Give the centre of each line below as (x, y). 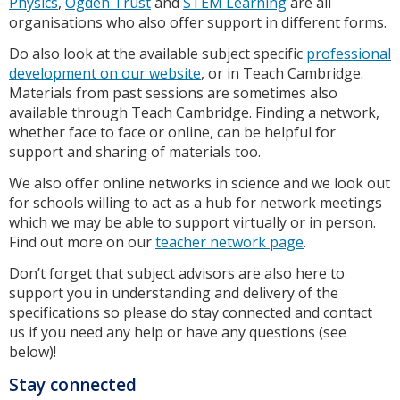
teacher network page (229, 242)
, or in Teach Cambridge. (282, 74)
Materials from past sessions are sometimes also (173, 93)
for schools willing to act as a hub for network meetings (196, 203)
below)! (33, 352)
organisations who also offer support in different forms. (198, 23)
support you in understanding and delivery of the (174, 293)
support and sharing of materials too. (135, 152)
